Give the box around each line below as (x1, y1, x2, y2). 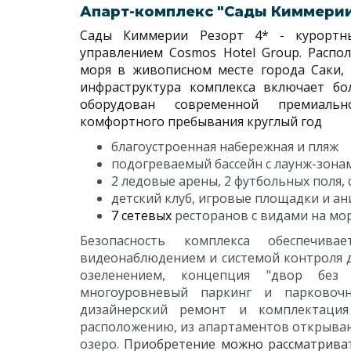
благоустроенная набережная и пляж (111, 138, 338, 155)
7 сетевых (111, 207, 175, 224)
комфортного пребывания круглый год (80, 113, 322, 130)
